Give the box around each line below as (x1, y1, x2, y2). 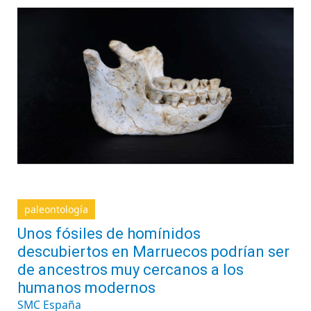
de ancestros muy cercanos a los (17, 261, 244, 278)
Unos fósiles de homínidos (17, 225, 201, 242)
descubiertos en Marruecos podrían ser (17, 243, 289, 260)
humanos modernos (17, 279, 155, 296)
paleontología (24, 203, 88, 216)
